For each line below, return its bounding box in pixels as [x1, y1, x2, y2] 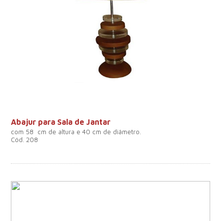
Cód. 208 [11, 136, 38, 144]
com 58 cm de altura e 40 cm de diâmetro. [11, 128, 142, 136]
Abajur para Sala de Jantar [11, 117, 111, 127]
